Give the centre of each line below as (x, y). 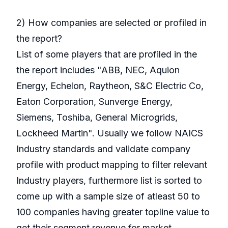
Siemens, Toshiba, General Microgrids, (97, 118)
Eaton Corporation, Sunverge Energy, (94, 102)
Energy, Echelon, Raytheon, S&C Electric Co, (110, 86)
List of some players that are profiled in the (107, 54)
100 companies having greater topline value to (113, 212)
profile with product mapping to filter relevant (112, 165)
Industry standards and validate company (103, 149)
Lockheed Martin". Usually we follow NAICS (110, 133)
